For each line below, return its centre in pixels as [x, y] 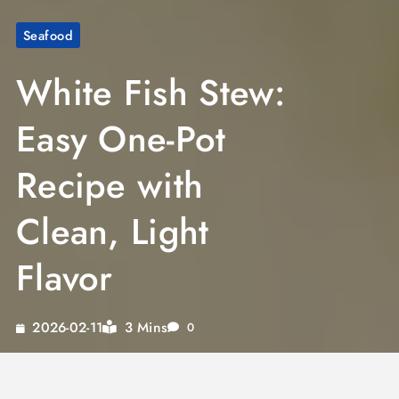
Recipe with [110, 186]
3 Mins [146, 328]
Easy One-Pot [121, 139]
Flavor [64, 278]
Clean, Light [112, 232]
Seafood [48, 36]
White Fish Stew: [151, 93]
